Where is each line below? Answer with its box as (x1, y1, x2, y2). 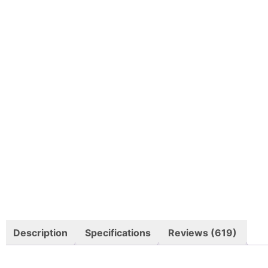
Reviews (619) (168, 226, 237, 239)
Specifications (85, 226, 151, 239)
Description (13, 226, 68, 239)
